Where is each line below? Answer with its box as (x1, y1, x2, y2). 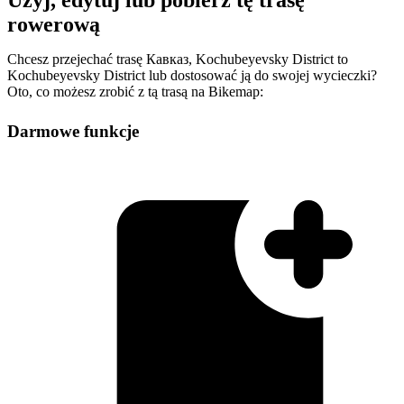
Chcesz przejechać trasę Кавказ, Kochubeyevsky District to (7, 50, 348, 67)
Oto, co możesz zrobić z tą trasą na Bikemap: (7, 83, 263, 99)
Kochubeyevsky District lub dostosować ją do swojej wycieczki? (7, 67, 377, 83)
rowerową (7, 12, 100, 36)
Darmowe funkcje (7, 121, 139, 141)
